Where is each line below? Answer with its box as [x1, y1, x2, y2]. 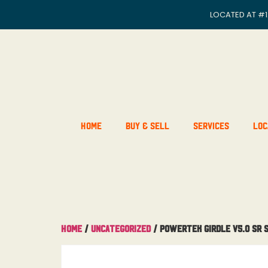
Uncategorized [91, 223, 151, 233]
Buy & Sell [125, 120, 169, 130]
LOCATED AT [210, 9, 258, 20]
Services [193, 120, 229, 130]
